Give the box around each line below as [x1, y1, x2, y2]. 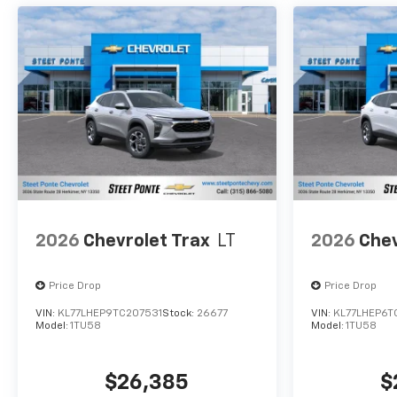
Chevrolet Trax [83, 231, 210, 250]
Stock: [162, 308, 197, 320]
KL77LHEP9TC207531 [58, 308, 162, 320]
